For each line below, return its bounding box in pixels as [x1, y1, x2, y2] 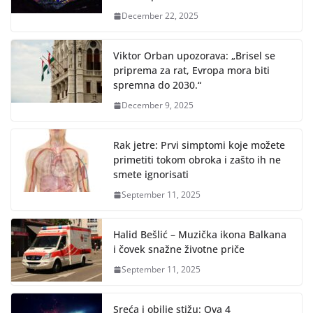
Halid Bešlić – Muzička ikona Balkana [113, 228, 286, 242]
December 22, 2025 [122, 10, 198, 22]
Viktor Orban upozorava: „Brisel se [113, 49, 275, 63]
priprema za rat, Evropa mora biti [113, 64, 270, 78]
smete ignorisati [113, 168, 189, 182]
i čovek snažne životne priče [113, 242, 245, 256]
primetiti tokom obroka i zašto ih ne [113, 153, 281, 167]
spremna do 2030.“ [113, 78, 201, 92]
